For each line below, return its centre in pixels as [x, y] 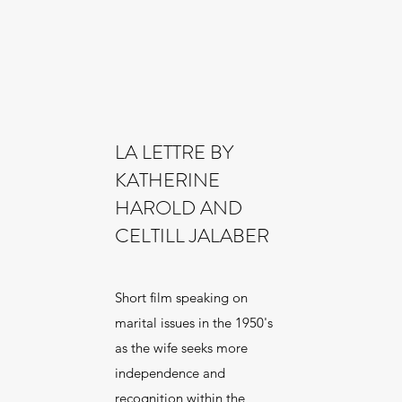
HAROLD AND [178, 208]
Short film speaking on [181, 297]
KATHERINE [167, 180]
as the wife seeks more [181, 348]
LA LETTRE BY [174, 152]
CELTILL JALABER [192, 236]
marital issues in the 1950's [193, 323]
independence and [170, 373]
